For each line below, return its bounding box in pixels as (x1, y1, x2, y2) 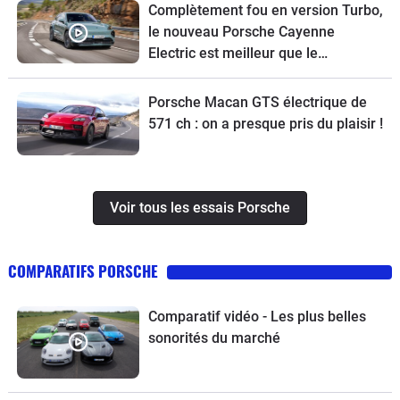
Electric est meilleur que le (147, 44, 318, 62)
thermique (147, 65, 214, 83)
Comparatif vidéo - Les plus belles (147, 308, 366, 326)
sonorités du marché (147, 329, 280, 347)
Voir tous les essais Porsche (110, 199, 290, 217)
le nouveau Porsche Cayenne (147, 22, 335, 40)
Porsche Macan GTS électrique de (147, 93, 367, 111)
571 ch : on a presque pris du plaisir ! (147, 114, 383, 132)
